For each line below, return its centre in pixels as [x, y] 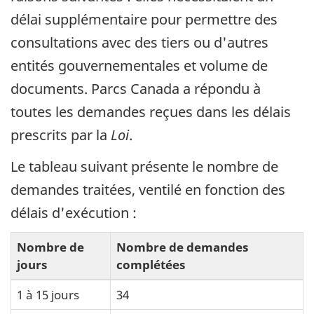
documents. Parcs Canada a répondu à [136, 89]
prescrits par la [61, 135]
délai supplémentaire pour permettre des [144, 20]
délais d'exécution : [74, 212]
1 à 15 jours [48, 295]
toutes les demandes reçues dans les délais [151, 112]
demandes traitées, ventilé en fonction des [148, 189]
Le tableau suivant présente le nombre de [144, 166]
